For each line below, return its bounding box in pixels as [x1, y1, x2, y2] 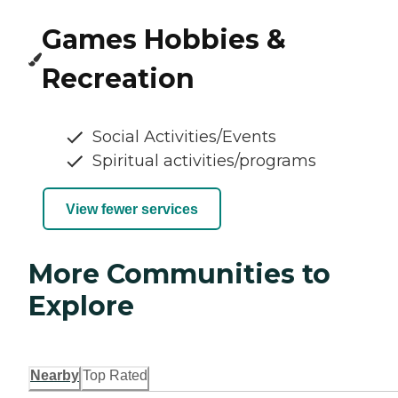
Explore [28, 290, 134, 323]
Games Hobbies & [42, 23, 287, 57]
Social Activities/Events [92, 127, 276, 147]
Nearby [30, 368, 79, 384]
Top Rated [83, 368, 147, 384]
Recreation [42, 62, 195, 96]
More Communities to [28, 258, 330, 291]
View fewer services [66, 201, 198, 217]
